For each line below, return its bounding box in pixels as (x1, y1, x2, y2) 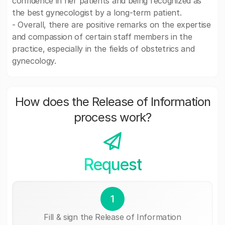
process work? (74, 110, 151, 125)
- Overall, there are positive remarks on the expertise (12, 20, 211, 30)
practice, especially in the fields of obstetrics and (12, 44, 195, 54)
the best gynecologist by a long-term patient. (12, 8, 182, 18)
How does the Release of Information (15, 94, 210, 109)
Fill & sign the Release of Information (44, 211, 181, 222)
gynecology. (12, 56, 56, 66)
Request (83, 155, 142, 174)
